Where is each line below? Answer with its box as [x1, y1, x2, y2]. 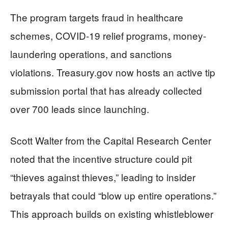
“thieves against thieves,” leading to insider [10, 170, 195, 184]
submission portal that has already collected [10, 83, 202, 97]
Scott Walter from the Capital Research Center [10, 133, 211, 147]
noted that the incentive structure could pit [10, 152, 192, 165]
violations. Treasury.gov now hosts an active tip [10, 65, 215, 79]
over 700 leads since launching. [10, 102, 149, 116]
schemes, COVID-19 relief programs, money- [10, 28, 206, 42]
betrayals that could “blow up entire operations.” [10, 188, 216, 202]
